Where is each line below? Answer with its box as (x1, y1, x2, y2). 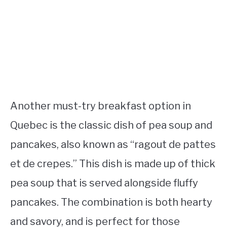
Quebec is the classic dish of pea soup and (10, 119, 212, 132)
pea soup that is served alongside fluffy (10, 177, 198, 190)
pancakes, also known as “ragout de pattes (10, 138, 216, 151)
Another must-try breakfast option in (10, 100, 191, 112)
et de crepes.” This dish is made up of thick (10, 158, 215, 170)
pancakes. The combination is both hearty (10, 196, 212, 209)
